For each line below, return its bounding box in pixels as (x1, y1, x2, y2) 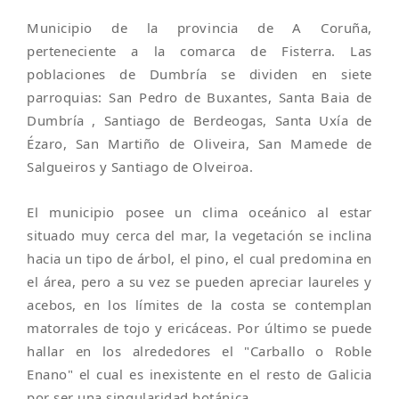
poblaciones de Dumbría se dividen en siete (27, 65, 372, 83)
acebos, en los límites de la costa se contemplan (27, 296, 372, 313)
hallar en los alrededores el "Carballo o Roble (27, 342, 372, 360)
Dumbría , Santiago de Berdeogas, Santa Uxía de (27, 111, 372, 129)
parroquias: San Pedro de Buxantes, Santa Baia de (27, 88, 372, 106)
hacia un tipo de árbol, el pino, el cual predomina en (27, 249, 372, 267)
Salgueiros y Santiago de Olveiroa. (27, 158, 254, 175)
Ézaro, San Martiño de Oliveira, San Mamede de (27, 134, 372, 152)
